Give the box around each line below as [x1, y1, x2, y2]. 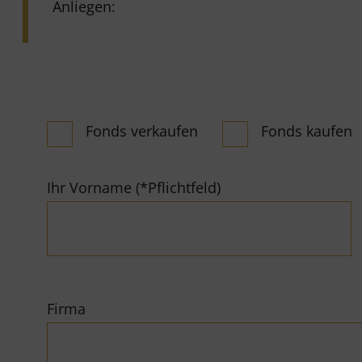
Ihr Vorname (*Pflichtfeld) [47, 178, 221, 198]
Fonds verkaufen [86, 121, 199, 141]
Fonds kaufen [261, 121, 353, 141]
